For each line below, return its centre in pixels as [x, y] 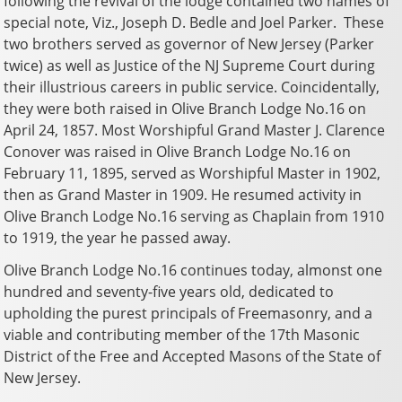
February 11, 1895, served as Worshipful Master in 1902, [192, 173]
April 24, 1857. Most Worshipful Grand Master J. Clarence [195, 130]
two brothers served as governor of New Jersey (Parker [189, 44]
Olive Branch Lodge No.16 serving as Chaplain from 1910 [194, 216]
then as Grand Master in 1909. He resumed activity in [183, 194]
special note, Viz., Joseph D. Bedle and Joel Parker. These [194, 22]
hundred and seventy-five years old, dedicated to [169, 291]
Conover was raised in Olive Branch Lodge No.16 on [178, 151]
